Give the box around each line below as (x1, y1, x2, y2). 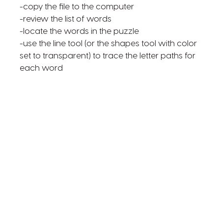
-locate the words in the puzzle (19, 27, 139, 36)
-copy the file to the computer (19, 2, 134, 12)
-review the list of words (19, 15, 111, 24)
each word (19, 64, 63, 73)
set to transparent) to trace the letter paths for (19, 52, 195, 61)
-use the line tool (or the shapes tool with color (19, 39, 197, 49)
